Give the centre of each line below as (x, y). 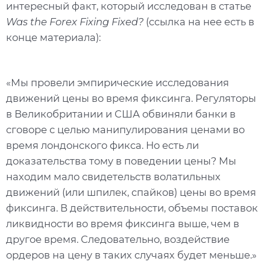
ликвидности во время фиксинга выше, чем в (123, 224)
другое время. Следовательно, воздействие (118, 240)
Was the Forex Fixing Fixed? (75, 21)
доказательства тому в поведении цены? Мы (121, 161)
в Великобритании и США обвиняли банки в (121, 114)
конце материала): (53, 37)
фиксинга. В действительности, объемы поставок (132, 208)
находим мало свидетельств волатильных (113, 177)
